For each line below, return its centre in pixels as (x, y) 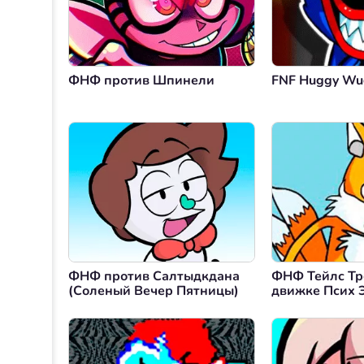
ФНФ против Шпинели (141, 81)
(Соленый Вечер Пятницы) (154, 291)
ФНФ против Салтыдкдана (154, 277)
